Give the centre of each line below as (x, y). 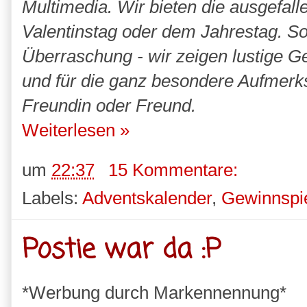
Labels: (52, 198)
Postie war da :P (121, 250)
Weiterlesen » (76, 131)
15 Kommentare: (175, 170)
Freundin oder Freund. (109, 106)
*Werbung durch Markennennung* (154, 292)
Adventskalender (147, 198)
